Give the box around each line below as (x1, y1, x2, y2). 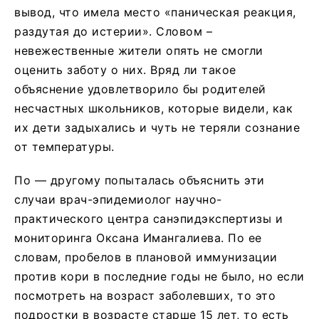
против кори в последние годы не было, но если (14, 268, 305, 283)
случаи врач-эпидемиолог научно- (14, 192, 222, 206)
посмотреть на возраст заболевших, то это (14, 288, 276, 303)
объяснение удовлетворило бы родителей (14, 81, 266, 96)
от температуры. (14, 139, 115, 154)
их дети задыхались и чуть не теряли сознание (14, 120, 300, 135)
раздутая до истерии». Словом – (14, 23, 212, 38)
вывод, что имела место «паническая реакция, (14, 4, 296, 19)
